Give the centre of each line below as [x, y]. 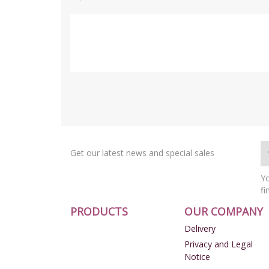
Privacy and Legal [218, 244]
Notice [197, 256]
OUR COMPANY [223, 211]
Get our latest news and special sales [142, 153]
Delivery [200, 228]
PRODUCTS [99, 211]
